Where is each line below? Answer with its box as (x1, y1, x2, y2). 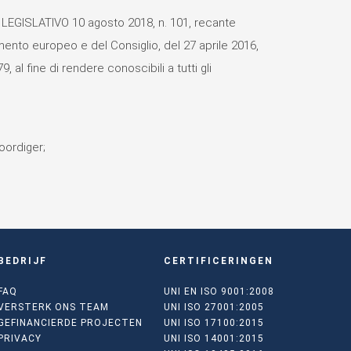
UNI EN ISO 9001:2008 (163, 285, 274, 297)
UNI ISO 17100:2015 (163, 317, 264, 328)
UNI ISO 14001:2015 (163, 332, 264, 344)
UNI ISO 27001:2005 (163, 301, 264, 313)
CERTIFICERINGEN (163, 255, 273, 266)
